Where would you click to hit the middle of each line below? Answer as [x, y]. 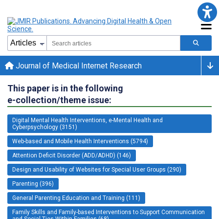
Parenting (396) [33, 184]
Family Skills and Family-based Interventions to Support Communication [109, 212]
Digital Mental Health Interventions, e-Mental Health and [88, 120]
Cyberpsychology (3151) [45, 127]
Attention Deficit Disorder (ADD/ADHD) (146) [72, 155]
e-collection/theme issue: [59, 100]
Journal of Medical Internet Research [78, 66]
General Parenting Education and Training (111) [76, 198]
